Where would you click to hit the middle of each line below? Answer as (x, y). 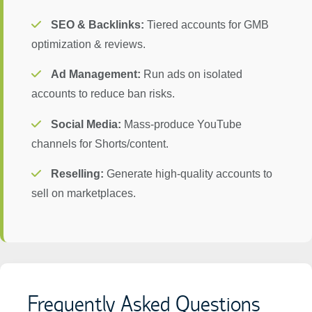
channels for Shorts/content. (100, 123)
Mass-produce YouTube (181, 104)
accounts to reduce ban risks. (103, 73)
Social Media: (86, 104)
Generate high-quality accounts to (188, 153)
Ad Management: (96, 54)
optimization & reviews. (88, 24)
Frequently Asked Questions (144, 284)
